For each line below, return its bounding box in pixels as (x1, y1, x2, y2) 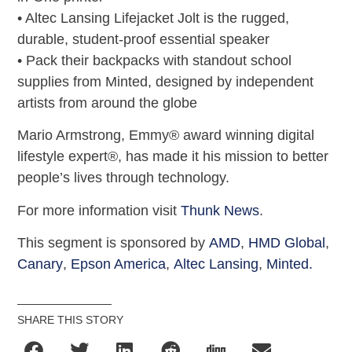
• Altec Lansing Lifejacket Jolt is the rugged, (17, 10, 290, 27)
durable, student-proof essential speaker (17, 31, 270, 48)
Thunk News (181, 202, 260, 218)
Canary (17, 256, 64, 273)
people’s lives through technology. (17, 170, 230, 186)
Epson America (71, 256, 167, 273)
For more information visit (17, 202, 181, 218)
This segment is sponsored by (17, 235, 210, 251)
